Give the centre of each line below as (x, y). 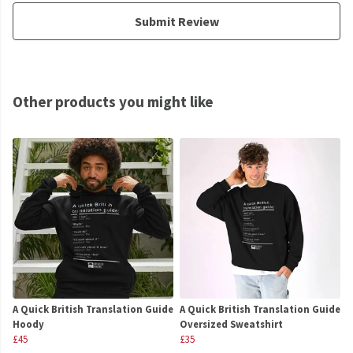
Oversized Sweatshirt (231, 324)
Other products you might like (113, 102)
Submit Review (176, 22)
